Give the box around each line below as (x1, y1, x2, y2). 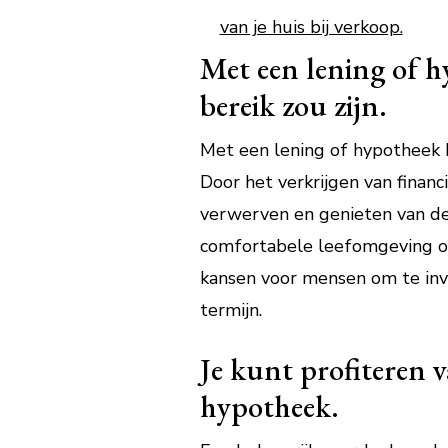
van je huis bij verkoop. (219, 15, 403, 39)
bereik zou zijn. (199, 85, 387, 125)
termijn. (199, 298, 262, 322)
